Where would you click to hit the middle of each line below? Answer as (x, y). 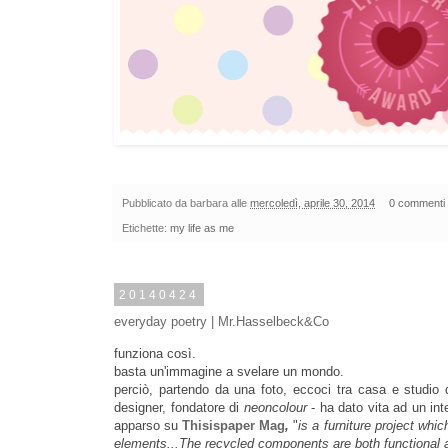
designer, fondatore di (179, 407)
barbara (209, 203)
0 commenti (416, 203)
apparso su (146, 425)
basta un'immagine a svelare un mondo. (229, 371)
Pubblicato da (156, 203)
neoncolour (275, 407)
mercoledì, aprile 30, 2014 (312, 203)
